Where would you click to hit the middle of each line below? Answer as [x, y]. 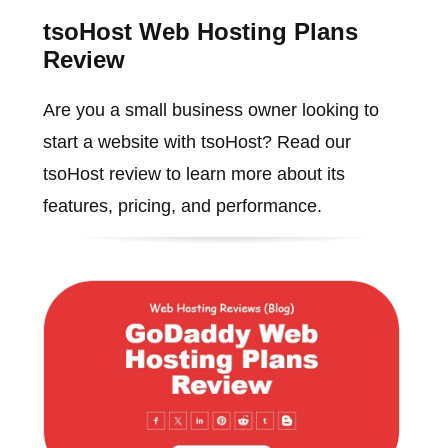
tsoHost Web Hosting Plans [200, 31]
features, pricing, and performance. [182, 205]
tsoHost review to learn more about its [193, 173]
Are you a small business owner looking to [210, 109]
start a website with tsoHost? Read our [196, 141]
